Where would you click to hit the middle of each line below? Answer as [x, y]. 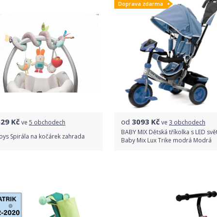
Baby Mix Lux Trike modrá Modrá [166, 140]
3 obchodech [187, 122]
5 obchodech [47, 122]
